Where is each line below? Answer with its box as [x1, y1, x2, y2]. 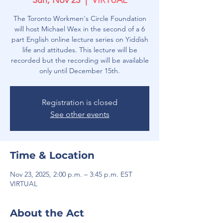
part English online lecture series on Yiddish [11, 35, 148, 44]
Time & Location [10, 149, 95, 161]
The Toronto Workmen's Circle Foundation [13, 14, 146, 23]
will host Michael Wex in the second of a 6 [14, 24, 145, 33]
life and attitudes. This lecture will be [22, 45, 137, 54]
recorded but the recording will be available [10, 56, 149, 65]
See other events [50, 110, 110, 119]
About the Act [10, 207, 84, 219]
